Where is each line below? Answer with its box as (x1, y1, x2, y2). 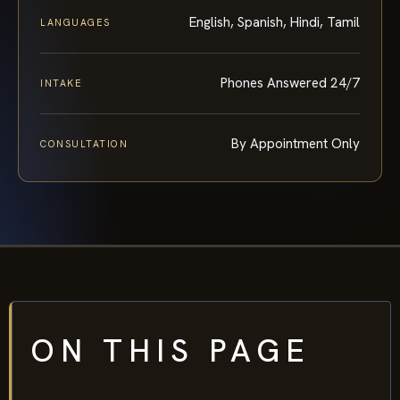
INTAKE (40, 76, 83, 89)
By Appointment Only (231, 134, 360, 153)
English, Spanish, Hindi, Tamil (189, 12, 360, 31)
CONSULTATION (40, 137, 129, 150)
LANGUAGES (40, 15, 111, 29)
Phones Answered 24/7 (221, 73, 360, 92)
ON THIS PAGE (30, 329, 311, 371)
